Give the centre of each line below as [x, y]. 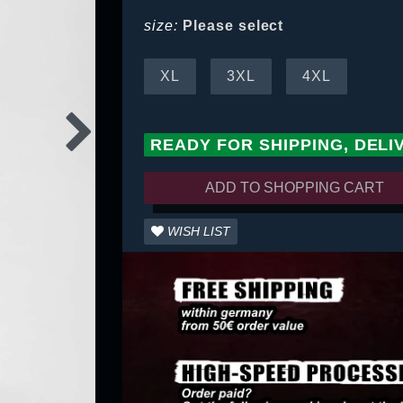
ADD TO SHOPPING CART [295, 188]
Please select [233, 26]
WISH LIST [199, 232]
